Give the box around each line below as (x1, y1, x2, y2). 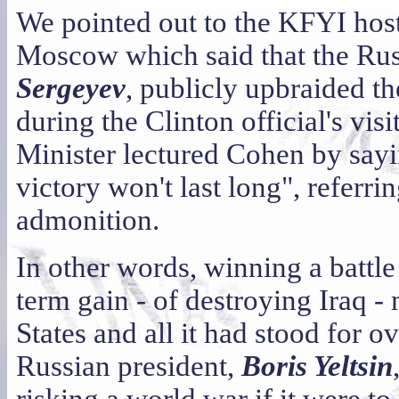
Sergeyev (16, 72, 126, 104)
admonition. (16, 204, 159, 236)
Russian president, (16, 350, 241, 382)
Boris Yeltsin (241, 350, 393, 382)
